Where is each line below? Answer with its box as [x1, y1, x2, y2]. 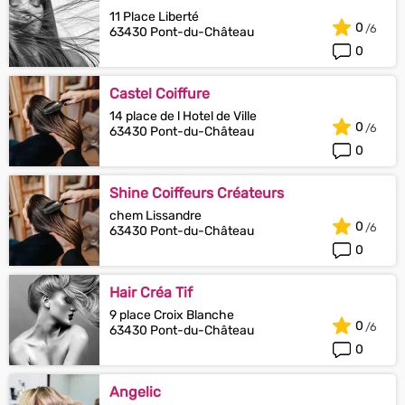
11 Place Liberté [109, 9, 199, 24]
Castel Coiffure [109, 85, 210, 102]
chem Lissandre [109, 208, 202, 223]
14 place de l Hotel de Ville [109, 108, 257, 124]
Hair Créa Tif [109, 284, 193, 301]
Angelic [109, 383, 161, 400]
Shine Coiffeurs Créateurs [109, 184, 284, 202]
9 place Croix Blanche [109, 307, 234, 323]
